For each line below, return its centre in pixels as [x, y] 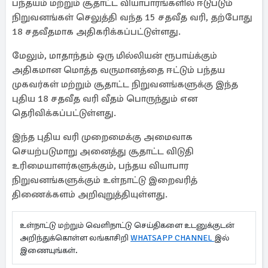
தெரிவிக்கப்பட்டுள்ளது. [64, 113]
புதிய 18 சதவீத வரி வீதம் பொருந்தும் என [105, 99]
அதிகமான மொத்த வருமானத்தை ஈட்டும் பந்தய [118, 70]
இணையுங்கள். [49, 250]
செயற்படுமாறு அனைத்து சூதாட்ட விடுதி [103, 151]
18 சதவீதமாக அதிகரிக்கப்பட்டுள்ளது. [96, 32]
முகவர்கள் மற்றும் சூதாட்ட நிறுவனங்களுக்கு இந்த [125, 84]
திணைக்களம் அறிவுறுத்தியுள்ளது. [90, 194]
